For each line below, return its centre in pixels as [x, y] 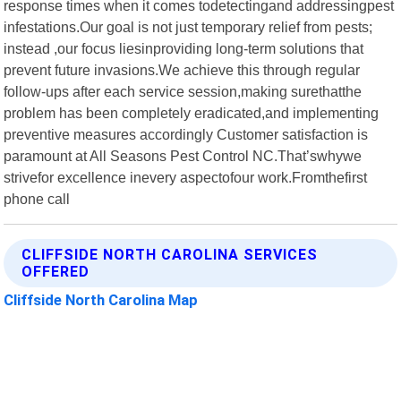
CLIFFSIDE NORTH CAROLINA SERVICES [170, 254]
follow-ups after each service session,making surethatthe [183, 91]
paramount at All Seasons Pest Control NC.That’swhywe [183, 155]
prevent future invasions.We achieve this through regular [182, 69]
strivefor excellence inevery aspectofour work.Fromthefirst [186, 177]
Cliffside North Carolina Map [101, 299]
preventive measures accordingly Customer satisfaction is [186, 134]
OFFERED [56, 271]
